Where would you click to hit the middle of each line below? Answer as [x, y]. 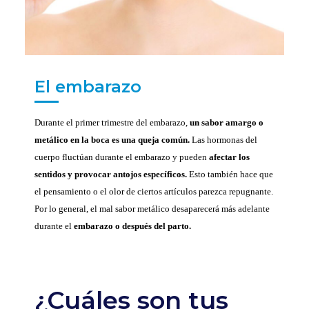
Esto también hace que [230, 175]
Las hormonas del [223, 140]
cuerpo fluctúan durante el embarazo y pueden [122, 157]
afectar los [229, 157]
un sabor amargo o [226, 123]
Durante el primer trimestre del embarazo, [111, 123]
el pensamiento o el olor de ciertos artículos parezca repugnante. [154, 192]
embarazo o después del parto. [131, 226]
